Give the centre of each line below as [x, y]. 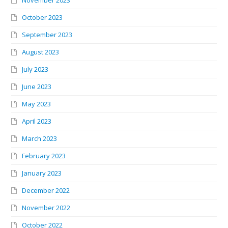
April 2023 [37, 121]
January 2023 [42, 173]
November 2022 [46, 207]
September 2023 [47, 34]
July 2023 [35, 69]
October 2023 [42, 17]
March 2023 [40, 138]
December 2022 [46, 190]
